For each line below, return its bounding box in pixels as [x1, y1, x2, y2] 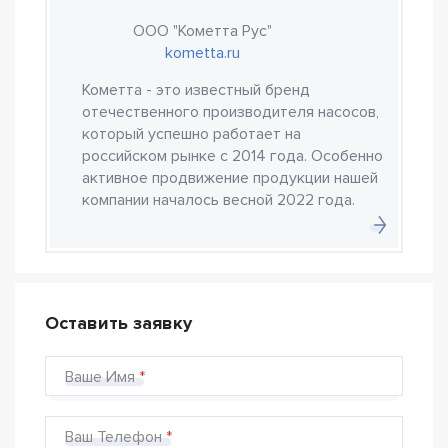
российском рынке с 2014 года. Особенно [82, 146, 383, 167]
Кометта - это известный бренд [82, 80, 310, 101]
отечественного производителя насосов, [82, 102, 379, 123]
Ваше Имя [65, 367, 135, 388]
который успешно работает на [82, 124, 301, 145]
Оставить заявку [45, 312, 192, 335]
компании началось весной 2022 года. [82, 190, 355, 211]
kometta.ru [164, 43, 240, 64]
